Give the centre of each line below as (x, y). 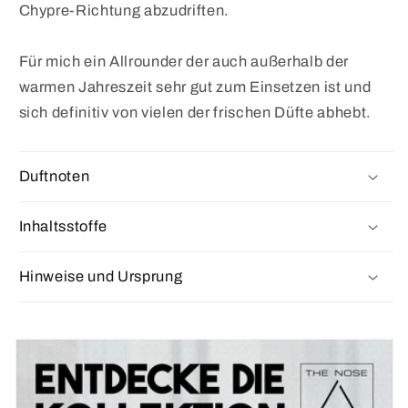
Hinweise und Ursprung (101, 277)
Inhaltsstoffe (63, 227)
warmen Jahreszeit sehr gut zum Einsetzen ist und (195, 87)
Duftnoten (54, 177)
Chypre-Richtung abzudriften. (124, 11)
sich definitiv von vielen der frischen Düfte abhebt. (195, 113)
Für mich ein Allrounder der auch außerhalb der (184, 62)
